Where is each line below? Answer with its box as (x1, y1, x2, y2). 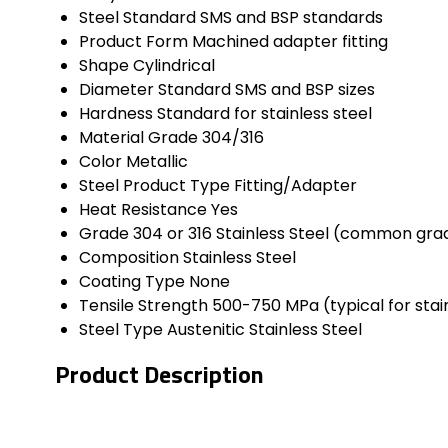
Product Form (79, 30, 188, 54)
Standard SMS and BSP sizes (158, 78, 375, 102)
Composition (79, 246, 179, 270)
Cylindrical (133, 54, 215, 78)
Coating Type (79, 270, 185, 294)
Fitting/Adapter (234, 174, 357, 198)
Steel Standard (79, 6, 196, 30)
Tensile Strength (79, 294, 208, 318)
